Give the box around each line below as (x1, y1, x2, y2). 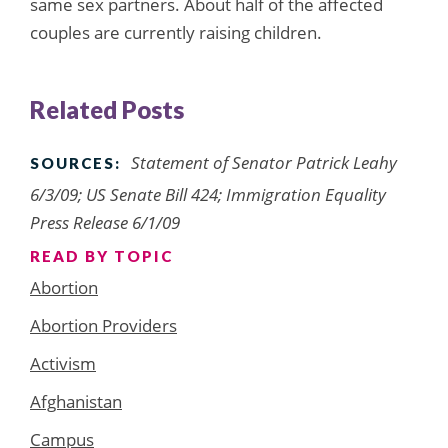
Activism (30, 351, 96, 375)
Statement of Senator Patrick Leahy (131, 150, 397, 174)
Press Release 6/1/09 (30, 210, 180, 234)
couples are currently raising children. (30, 20, 322, 44)
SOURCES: (30, 153, 121, 172)
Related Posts (30, 94, 184, 124)
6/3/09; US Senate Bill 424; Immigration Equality (30, 182, 386, 206)
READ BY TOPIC (30, 246, 173, 265)
